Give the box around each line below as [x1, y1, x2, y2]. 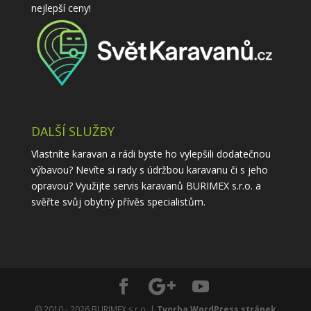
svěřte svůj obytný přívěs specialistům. [31, 194, 205, 208]
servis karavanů [112, 178, 183, 192]
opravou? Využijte [31, 178, 113, 192]
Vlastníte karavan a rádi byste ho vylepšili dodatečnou [31, 146, 271, 160]
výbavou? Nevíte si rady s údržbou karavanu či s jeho [31, 162, 268, 176]
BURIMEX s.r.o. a [183, 178, 261, 192]
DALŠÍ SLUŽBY [31, 122, 115, 140]
